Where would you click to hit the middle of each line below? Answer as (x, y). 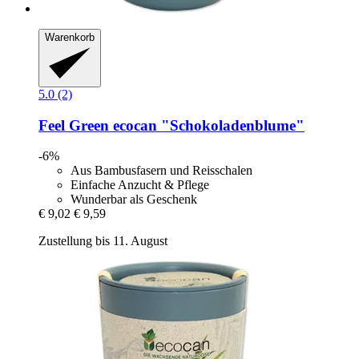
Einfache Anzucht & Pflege (140, 185)
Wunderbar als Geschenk (134, 200)
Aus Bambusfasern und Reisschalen (161, 171)
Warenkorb (70, 38)
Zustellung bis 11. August (103, 241)
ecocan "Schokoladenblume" (207, 125)
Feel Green (74, 125)
